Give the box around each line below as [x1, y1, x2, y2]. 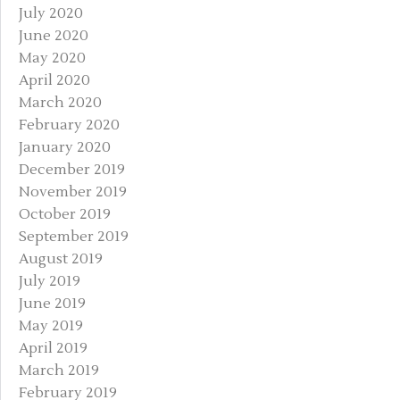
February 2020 [19, 115, 120, 134]
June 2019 [19, 294, 86, 312]
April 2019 [19, 338, 87, 357]
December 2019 [19, 160, 125, 179]
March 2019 [19, 361, 99, 379]
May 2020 [19, 48, 86, 67]
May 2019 [19, 316, 83, 335]
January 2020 [19, 137, 111, 156]
